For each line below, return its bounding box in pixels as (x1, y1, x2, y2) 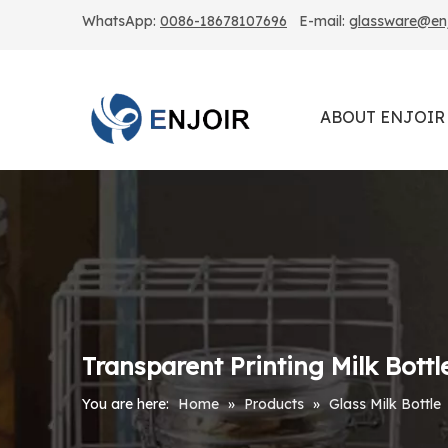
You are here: (82, 395, 169, 413)
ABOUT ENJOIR (319, 107, 445, 127)
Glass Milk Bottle (329, 395, 441, 413)
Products (244, 395, 304, 413)
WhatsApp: (82, 12, 160, 30)
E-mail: (287, 12, 349, 30)
